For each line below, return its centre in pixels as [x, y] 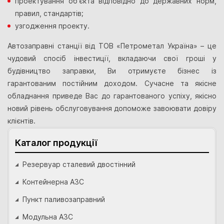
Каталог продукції [56, 143]
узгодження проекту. [52, 26]
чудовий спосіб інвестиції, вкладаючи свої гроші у [112, 58]
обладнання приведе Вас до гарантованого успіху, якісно [112, 96]
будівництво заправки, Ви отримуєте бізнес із [112, 71]
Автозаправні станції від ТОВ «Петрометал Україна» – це [112, 46]
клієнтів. [21, 121]
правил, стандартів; [49, 13]
